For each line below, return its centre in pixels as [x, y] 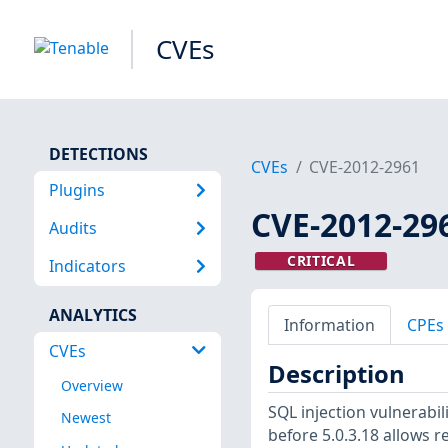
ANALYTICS [92, 314]
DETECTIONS [98, 153]
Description [336, 374]
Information [329, 324]
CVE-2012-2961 [365, 167]
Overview [91, 386]
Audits [72, 227]
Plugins [76, 189]
